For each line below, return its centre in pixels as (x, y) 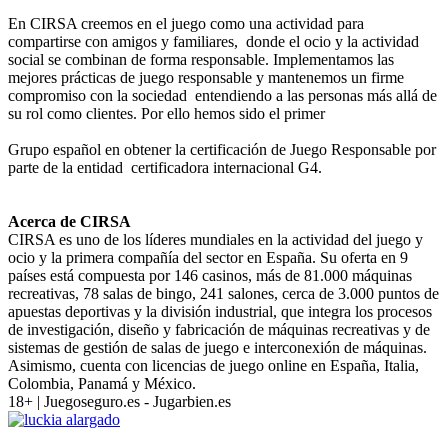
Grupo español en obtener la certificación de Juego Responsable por (222, 149)
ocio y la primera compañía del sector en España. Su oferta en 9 (208, 257)
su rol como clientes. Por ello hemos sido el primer (166, 113)
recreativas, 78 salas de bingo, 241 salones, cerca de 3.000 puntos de (223, 293)
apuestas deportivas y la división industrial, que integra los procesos (220, 311)
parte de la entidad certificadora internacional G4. (165, 167)
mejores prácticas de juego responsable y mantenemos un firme (206, 77)
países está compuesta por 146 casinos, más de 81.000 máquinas (210, 275)
